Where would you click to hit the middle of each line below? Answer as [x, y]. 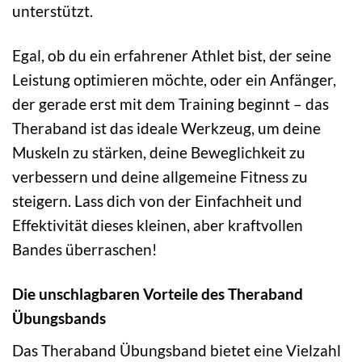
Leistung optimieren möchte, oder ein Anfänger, [174, 80]
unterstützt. [53, 11]
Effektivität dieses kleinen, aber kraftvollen [158, 225]
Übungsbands [59, 318]
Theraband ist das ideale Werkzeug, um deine [166, 128]
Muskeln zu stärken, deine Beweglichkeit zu [159, 153]
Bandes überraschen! [85, 250]
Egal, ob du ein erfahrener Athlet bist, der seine [172, 56]
